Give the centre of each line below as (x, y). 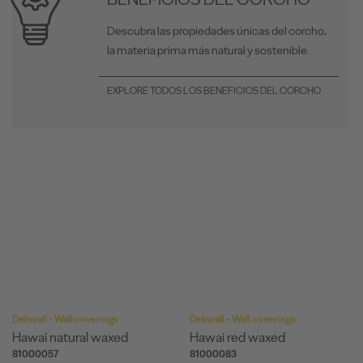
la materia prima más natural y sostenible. (208, 51)
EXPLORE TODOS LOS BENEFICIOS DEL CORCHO (214, 91)
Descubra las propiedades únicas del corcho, (217, 31)
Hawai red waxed (237, 337)
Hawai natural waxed (70, 337)
